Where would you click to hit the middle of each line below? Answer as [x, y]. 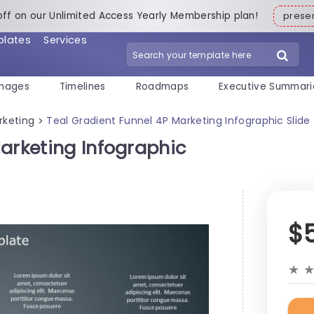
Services [65, 40]
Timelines [82, 87]
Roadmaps [162, 87]
